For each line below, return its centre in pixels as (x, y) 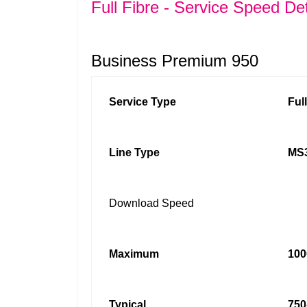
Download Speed (151, 203)
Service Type (143, 102)
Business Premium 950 (175, 61)
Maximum (134, 254)
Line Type (134, 152)
